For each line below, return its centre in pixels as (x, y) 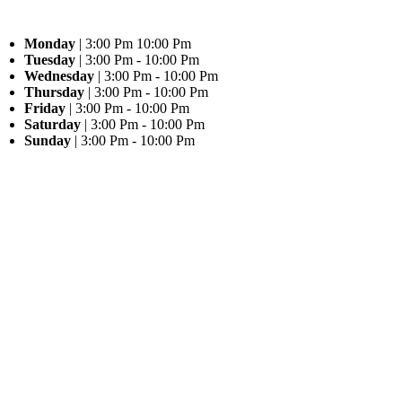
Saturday (53, 124)
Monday (50, 44)
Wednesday (60, 76)
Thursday (55, 92)
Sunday (48, 140)
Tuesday (50, 60)
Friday (45, 108)
